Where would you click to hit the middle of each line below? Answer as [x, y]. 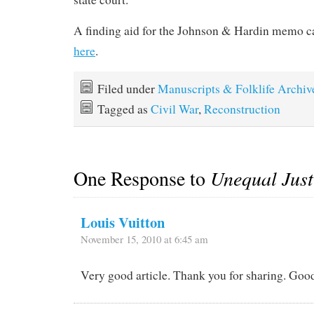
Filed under [128, 88]
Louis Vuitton [123, 223]
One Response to [142, 178]
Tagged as [124, 109]
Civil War [175, 109]
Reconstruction [242, 109]
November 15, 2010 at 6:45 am [144, 239]
